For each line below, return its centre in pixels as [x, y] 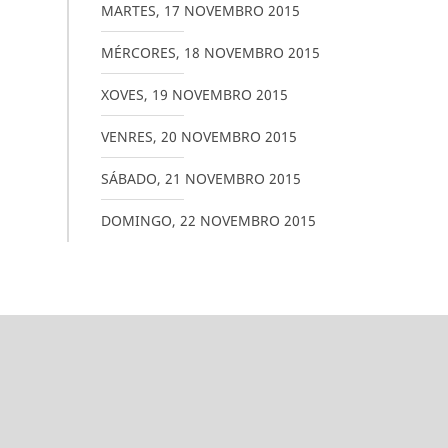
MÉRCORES [138, 52]
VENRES [126, 136]
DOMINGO [136, 220]
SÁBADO [128, 178]
